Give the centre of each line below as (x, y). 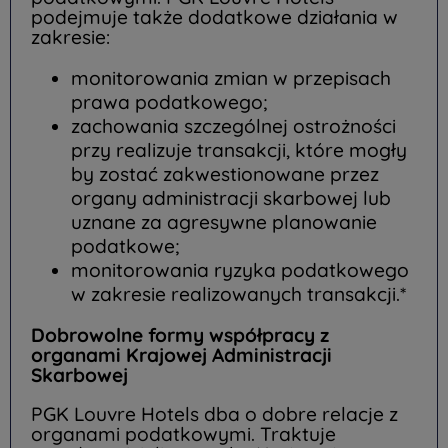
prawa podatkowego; (169, 101)
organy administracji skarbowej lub (231, 197)
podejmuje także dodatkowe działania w (214, 16)
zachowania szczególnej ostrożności (233, 125)
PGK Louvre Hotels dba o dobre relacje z (214, 414)
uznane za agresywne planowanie (224, 221)
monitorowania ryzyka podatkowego (240, 269)
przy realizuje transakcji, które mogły (239, 149)
